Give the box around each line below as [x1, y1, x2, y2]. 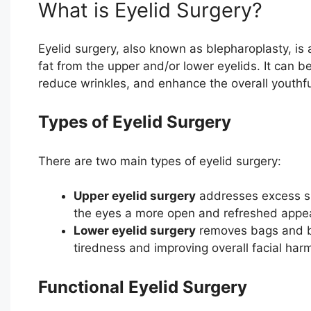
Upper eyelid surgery [73, 189, 196, 203]
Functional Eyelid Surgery [37, 276, 247, 297]
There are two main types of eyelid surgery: [37, 153, 281, 168]
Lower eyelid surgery [73, 224, 196, 238]
